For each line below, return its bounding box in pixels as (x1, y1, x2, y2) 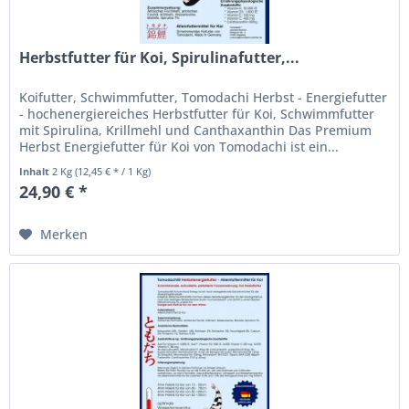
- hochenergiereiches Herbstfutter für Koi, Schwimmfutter (19, 104, 375, 122)
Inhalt (19, 163, 53, 178)
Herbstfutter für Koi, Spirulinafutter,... (19, 47, 300, 68)
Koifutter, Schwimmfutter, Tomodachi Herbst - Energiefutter (19, 88, 388, 106)
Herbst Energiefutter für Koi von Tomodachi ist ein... (19, 137, 340, 155)
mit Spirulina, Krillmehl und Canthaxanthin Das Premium (19, 121, 372, 139)
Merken (40, 225, 89, 243)
